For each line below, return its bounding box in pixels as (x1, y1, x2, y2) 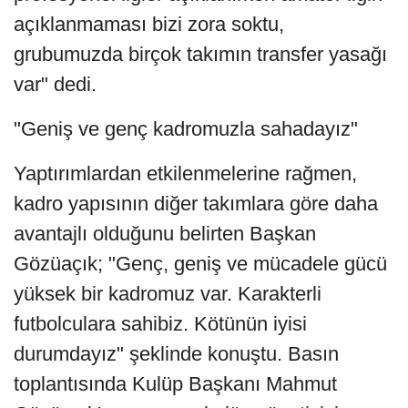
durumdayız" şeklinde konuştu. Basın (14, 342, 339, 365)
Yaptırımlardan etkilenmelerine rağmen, (14, 161, 357, 185)
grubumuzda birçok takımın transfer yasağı (14, 42, 387, 66)
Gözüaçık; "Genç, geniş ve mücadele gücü (14, 251, 387, 275)
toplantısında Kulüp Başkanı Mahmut (14, 372, 337, 395)
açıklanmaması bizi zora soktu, (14, 12, 284, 36)
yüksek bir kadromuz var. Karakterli (14, 281, 321, 305)
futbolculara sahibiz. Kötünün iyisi (14, 311, 307, 335)
